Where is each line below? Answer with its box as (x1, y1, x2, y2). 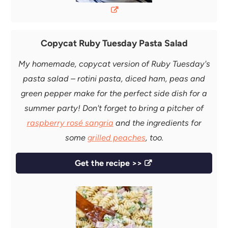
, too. (145, 132, 163, 142)
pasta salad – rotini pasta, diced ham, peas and (23, 73, 205, 83)
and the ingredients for (113, 118, 202, 128)
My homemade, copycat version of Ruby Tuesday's (18, 59, 210, 69)
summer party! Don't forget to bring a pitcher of (24, 103, 204, 113)
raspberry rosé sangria (26, 118, 113, 128)
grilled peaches (87, 132, 146, 142)
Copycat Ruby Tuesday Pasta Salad (40, 37, 188, 48)
